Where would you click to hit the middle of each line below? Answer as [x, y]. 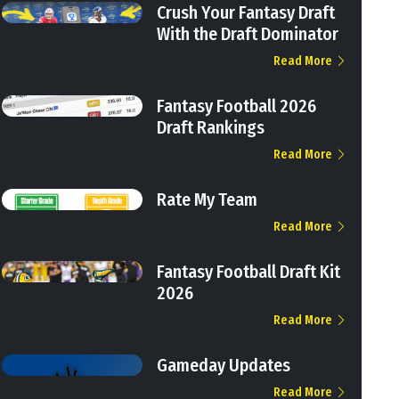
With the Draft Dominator [248, 33]
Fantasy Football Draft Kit [249, 271]
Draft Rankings [211, 127]
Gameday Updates [224, 365]
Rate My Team [208, 199]
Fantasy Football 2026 [237, 106]
